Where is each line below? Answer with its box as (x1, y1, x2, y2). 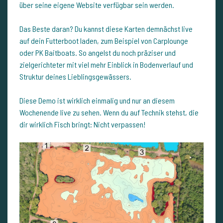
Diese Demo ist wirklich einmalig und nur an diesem (19, 96, 175, 106)
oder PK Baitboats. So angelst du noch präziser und (19, 48, 176, 58)
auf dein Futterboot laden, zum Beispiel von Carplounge (19, 36, 188, 46)
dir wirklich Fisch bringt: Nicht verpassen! (19, 119, 145, 129)
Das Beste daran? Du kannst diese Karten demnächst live (19, 24, 193, 34)
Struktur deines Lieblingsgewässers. (19, 72, 131, 82)
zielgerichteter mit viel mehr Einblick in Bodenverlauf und (19, 60, 193, 70)
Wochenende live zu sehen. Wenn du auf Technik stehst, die (19, 108, 199, 117)
